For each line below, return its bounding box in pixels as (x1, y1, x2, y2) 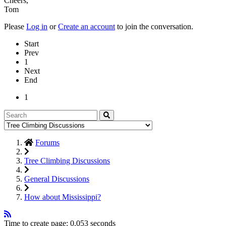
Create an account (58, 22, 115, 31)
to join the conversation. (115, 22, 193, 31)
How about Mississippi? (24, 192, 101, 201)
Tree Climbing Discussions (24, 156, 110, 165)
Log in (26, 22, 47, 31)
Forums (35, 138, 60, 147)
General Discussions (24, 174, 89, 183)
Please (4, 22, 26, 31)
